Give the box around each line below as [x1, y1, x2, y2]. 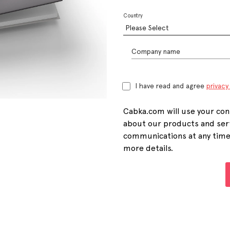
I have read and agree [135, 82, 206, 90]
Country [123, 12, 143, 19]
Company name [131, 47, 180, 56]
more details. [123, 143, 173, 153]
